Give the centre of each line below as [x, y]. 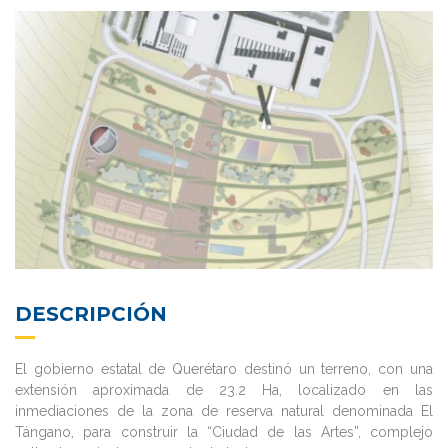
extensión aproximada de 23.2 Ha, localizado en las [224, 389]
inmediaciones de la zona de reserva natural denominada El [224, 410]
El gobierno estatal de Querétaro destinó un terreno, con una [224, 368]
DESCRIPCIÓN [91, 313]
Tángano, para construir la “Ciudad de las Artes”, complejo [224, 431]
